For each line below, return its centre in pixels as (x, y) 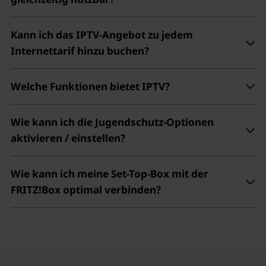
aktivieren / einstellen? (68, 138)
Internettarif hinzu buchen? (80, 51)
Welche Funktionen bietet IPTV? (90, 87)
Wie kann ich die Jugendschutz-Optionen (112, 122)
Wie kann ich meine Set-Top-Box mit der (109, 174)
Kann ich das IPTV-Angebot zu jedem (102, 35)
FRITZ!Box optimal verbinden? (85, 190)
